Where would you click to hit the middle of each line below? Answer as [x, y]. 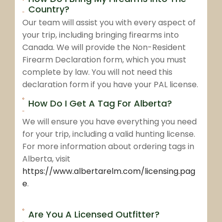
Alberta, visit [46, 159]
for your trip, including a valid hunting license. [109, 134]
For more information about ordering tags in [108, 147]
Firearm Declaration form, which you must [104, 60]
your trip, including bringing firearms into [101, 35]
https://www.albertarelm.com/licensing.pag [109, 171]
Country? [49, 9]
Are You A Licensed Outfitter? [94, 214]
